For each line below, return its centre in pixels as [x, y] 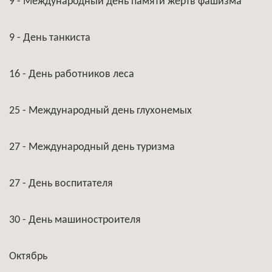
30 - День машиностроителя [75, 220]
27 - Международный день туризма [92, 147]
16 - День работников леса [72, 74]
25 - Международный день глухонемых [100, 111]
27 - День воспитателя [61, 184]
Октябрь [28, 257]
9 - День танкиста [50, 38]
